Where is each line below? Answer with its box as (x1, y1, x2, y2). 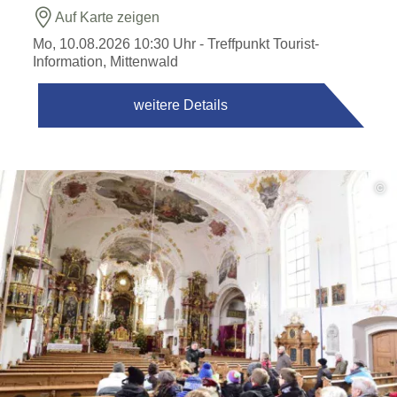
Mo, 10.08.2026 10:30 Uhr (33, 36, 197, 51)
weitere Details (134, 97, 229, 113)
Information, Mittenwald (33, 54, 179, 69)
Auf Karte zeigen (55, 10, 160, 25)
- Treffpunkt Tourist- (196, 36, 320, 51)
